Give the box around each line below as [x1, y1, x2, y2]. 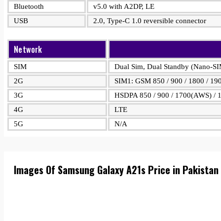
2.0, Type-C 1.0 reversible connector [93, 17, 206, 25]
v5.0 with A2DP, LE [93, 2, 154, 10]
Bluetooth [14, 2, 44, 10]
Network [14, 43, 42, 55]
